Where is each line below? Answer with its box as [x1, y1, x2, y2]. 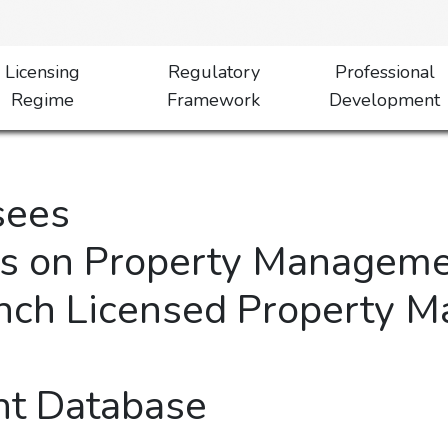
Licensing [4, 60, 80, 84]
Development [329, 88, 441, 112]
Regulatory [167, 60, 260, 84]
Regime [10, 88, 74, 112]
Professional [334, 60, 435, 84]
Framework [167, 88, 261, 112]
